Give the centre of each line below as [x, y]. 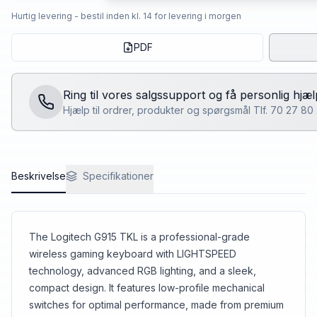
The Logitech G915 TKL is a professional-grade [139, 236]
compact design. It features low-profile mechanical [147, 287]
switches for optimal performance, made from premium [156, 304]
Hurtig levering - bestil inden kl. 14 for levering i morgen [126, 16]
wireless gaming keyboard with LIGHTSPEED [133, 253]
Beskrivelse [39, 175]
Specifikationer [118, 175]
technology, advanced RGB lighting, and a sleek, [143, 270]
